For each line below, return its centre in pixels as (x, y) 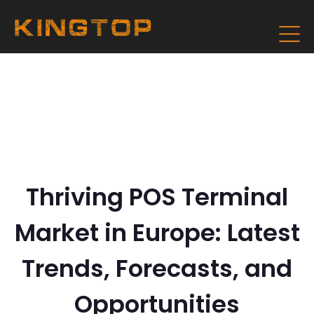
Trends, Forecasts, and (157, 268)
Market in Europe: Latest (157, 233)
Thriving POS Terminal (157, 197)
